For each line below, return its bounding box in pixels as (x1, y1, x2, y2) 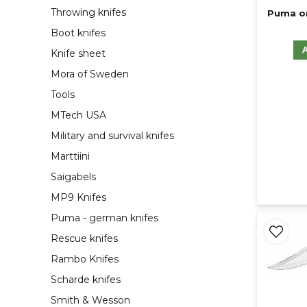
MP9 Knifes (51, 191, 106, 204)
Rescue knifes (51, 232, 118, 245)
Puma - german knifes (51, 212, 158, 225)
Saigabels (51, 171, 96, 184)
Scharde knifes (51, 273, 121, 286)
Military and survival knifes (51, 130, 174, 143)
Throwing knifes (51, 6, 126, 19)
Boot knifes (51, 27, 106, 40)
